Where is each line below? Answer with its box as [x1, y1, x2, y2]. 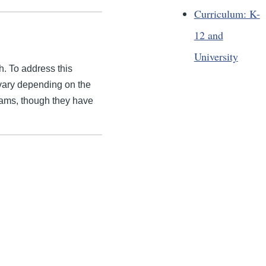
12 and [194, 28, 223, 43]
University [194, 49, 238, 64]
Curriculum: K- [194, 7, 260, 21]
